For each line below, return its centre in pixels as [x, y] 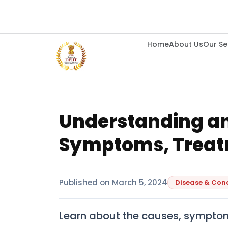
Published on [84, 182]
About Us [186, 44]
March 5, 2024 [140, 182]
